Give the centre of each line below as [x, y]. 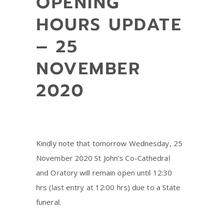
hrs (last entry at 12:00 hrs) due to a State [109, 187]
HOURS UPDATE [109, 24]
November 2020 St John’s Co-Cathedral [103, 158]
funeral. [49, 202]
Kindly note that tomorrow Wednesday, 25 [109, 143]
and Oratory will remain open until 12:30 [104, 172]
